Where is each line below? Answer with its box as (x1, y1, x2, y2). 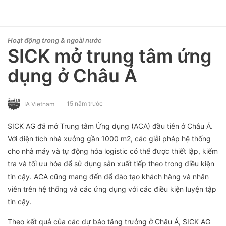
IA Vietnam (24, 100, 54, 108)
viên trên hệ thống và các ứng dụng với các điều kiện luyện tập (8, 184, 216, 193)
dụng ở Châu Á (8, 65, 137, 87)
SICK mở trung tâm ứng (8, 45, 212, 67)
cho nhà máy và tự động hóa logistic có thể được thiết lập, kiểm (8, 146, 218, 155)
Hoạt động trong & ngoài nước (8, 36, 102, 44)
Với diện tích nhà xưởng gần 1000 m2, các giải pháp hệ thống (8, 134, 211, 143)
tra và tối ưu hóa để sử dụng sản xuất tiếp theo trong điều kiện (8, 159, 214, 168)
